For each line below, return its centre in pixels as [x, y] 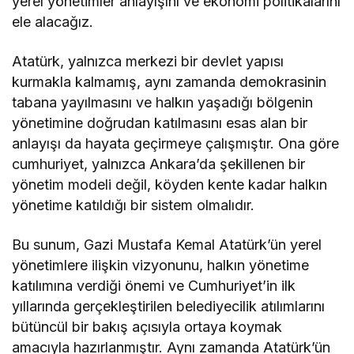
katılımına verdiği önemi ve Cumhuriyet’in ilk [154, 286]
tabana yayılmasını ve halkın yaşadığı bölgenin [163, 103]
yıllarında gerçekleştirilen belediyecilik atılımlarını [169, 307]
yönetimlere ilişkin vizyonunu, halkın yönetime [161, 265]
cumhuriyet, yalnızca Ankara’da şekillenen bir [159, 164]
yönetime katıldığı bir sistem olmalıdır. [134, 205]
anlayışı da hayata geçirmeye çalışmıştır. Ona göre [176, 144]
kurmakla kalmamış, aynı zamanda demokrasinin [169, 82]
